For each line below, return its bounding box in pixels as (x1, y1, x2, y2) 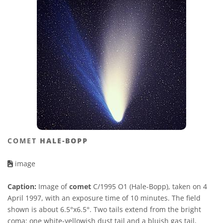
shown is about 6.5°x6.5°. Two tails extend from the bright (7, 204, 201, 214)
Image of (36, 181, 69, 191)
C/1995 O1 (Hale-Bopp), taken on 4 (91, 181, 207, 191)
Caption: (7, 181, 36, 191)
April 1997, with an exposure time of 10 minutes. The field (7, 193, 201, 203)
